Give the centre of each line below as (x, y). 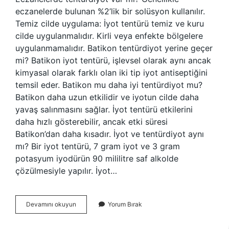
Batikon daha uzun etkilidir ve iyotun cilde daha (107, 97)
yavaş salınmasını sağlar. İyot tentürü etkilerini (104, 109)
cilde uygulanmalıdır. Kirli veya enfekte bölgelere (109, 36)
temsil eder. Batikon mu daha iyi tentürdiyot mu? (109, 85)
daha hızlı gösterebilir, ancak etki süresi (91, 122)
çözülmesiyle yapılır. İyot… (66, 171)
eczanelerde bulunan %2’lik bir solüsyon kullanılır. (110, 11)
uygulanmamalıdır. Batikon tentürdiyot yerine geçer (114, 48)
